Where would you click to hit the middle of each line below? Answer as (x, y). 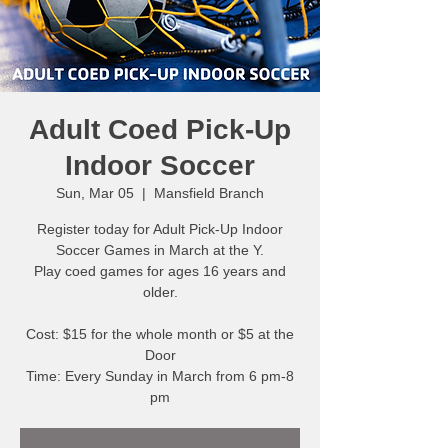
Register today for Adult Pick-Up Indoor (160, 229)
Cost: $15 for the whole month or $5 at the (160, 334)
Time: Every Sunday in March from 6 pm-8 (160, 376)
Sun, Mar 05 (95, 193)
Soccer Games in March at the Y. (160, 250)
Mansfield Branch (209, 193)
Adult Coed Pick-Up (160, 129)
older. (160, 292)
